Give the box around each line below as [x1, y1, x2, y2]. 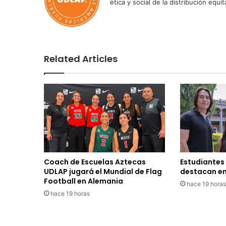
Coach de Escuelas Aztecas [44, 156, 146, 167]
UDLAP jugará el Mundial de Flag [44, 166, 162, 177]
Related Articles [44, 52, 118, 66]
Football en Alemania [44, 176, 123, 186]
